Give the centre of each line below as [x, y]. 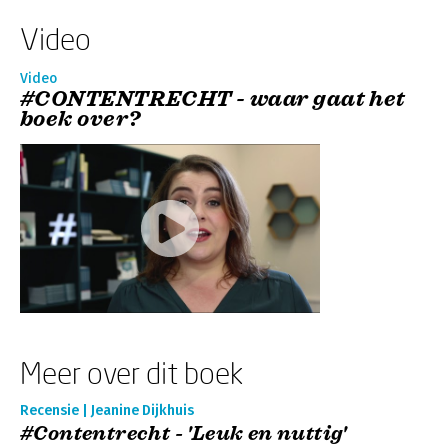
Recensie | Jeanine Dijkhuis [107, 410]
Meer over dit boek [131, 372]
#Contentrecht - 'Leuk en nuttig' [183, 433]
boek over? [80, 118]
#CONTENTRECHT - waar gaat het [213, 98]
